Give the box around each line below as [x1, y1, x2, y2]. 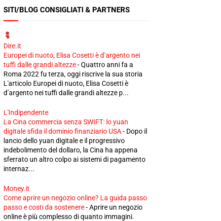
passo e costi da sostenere [3, 203, 84, 211]
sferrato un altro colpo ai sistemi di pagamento [3, 155, 146, 163]
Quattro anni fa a [81, 61, 133, 69]
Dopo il [126, 127, 147, 135]
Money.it [3, 184, 30, 192]
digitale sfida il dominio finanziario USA [3, 127, 121, 135]
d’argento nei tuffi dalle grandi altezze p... [3, 89, 129, 97]
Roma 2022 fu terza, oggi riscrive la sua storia [3, 70, 143, 78]
